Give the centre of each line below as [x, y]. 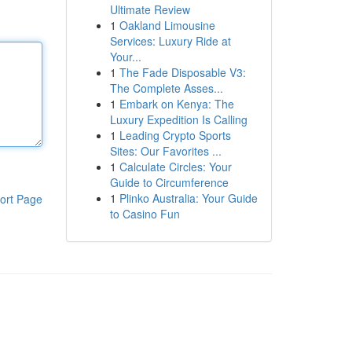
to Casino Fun [145, 214]
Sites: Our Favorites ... [165, 151]
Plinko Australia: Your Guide [188, 198]
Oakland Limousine [167, 25]
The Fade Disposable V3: [182, 72]
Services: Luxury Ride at [170, 41]
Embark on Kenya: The [176, 104]
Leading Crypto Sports [175, 135]
